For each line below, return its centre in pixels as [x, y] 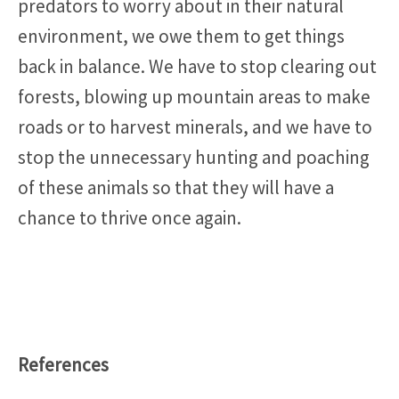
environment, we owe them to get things [181, 36]
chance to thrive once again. [130, 217]
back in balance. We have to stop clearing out [197, 66]
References [63, 364]
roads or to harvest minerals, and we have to [195, 126]
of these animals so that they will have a [176, 187]
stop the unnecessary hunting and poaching [194, 157]
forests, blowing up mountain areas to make [194, 96]
